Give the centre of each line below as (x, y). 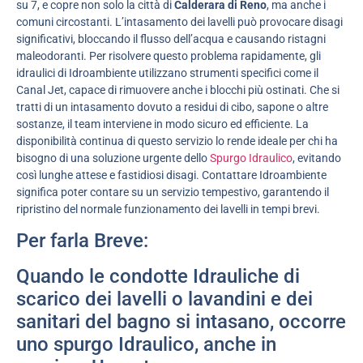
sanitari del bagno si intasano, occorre (181, 322)
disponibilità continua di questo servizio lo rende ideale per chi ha (177, 141)
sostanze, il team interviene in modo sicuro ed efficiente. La (162, 124)
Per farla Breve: (82, 241)
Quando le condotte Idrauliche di (158, 277)
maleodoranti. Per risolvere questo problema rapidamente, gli (169, 56)
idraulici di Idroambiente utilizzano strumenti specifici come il (167, 73)
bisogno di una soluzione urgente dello (113, 158)
